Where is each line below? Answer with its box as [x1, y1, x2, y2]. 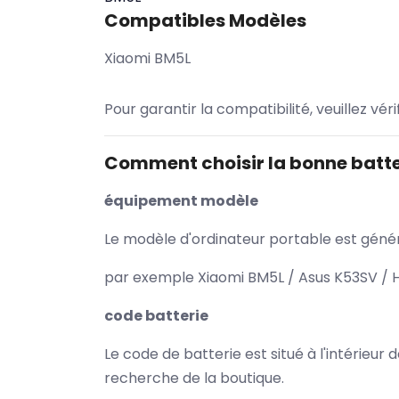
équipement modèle [104, 191, 258, 211]
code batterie [104, 305, 208, 326]
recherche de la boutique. [104, 368, 284, 388]
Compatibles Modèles [104, 8, 306, 33]
